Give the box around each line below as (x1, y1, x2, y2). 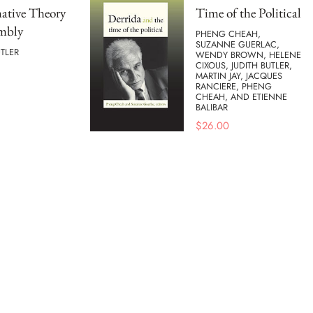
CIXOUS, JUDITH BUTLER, (196, 59, 292, 73)
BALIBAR (196, 101, 228, 115)
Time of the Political (196, 3, 301, 22)
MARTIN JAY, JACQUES (196, 69, 282, 83)
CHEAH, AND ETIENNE (196, 90, 287, 104)
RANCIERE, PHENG (196, 80, 272, 94)
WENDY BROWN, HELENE (196, 48, 301, 62)
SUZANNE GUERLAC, (196, 38, 279, 52)
